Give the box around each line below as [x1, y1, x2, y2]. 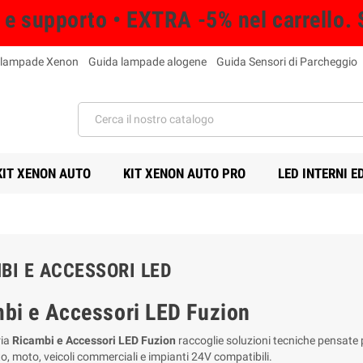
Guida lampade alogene [88, 55, 207, 68]
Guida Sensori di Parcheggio [216, 55, 357, 68]
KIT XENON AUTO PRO [122, 164, 246, 181]
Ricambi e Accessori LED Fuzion [12, 333, 176, 347]
